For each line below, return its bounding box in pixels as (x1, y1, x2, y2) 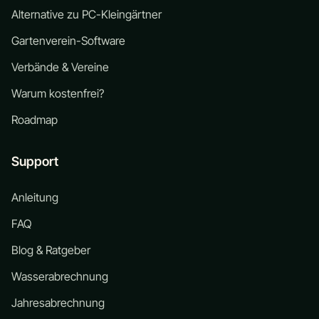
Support (11, 154, 58, 169)
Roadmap (11, 113, 58, 127)
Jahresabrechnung (11, 296, 105, 310)
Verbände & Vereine (11, 60, 109, 74)
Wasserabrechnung (11, 269, 108, 283)
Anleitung (11, 190, 58, 204)
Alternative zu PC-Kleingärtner (11, 7, 162, 21)
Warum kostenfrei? (11, 86, 104, 100)
